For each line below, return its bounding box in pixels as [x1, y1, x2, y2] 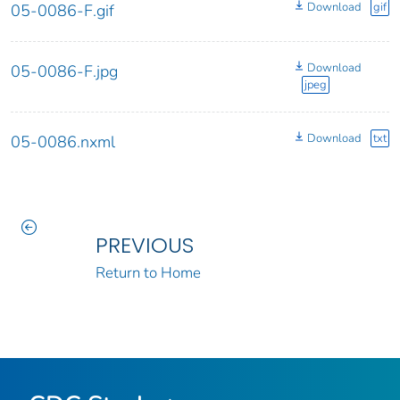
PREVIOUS [95, 229, 194, 260]
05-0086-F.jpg [11, 60, 118, 82]
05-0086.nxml [11, 130, 115, 153]
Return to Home [95, 262, 201, 283]
